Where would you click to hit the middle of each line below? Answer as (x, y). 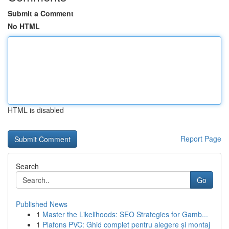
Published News (42, 204)
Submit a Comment (41, 13)
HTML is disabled (36, 110)
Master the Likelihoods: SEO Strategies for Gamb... (125, 214)
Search (27, 166)
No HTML (24, 26)
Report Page (201, 139)
